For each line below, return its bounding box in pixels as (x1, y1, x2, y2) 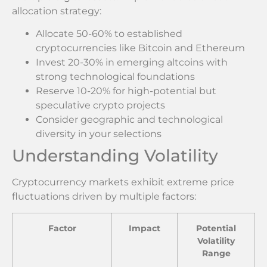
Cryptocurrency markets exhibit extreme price (12, 176, 234, 188)
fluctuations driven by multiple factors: (12, 191, 196, 203)
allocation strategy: (12, 5, 101, 17)
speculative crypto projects (36, 100, 165, 111)
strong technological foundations (36, 71, 195, 83)
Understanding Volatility (12, 145, 218, 166)
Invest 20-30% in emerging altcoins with (36, 57, 228, 69)
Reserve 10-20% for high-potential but (36, 85, 216, 97)
